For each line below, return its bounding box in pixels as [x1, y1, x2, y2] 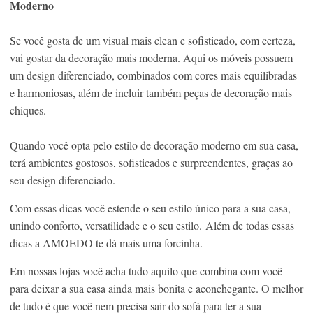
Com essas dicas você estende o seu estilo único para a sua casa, [10, 200, 291, 215]
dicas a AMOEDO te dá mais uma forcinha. [10, 235, 203, 250]
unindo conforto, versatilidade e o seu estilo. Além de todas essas [10, 217, 294, 233]
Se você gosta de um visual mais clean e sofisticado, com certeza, [10, 32, 296, 48]
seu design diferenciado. [10, 172, 115, 187]
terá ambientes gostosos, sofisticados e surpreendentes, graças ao [10, 154, 293, 170]
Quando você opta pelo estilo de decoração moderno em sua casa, [10, 137, 298, 152]
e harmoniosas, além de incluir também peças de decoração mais [10, 85, 292, 100]
